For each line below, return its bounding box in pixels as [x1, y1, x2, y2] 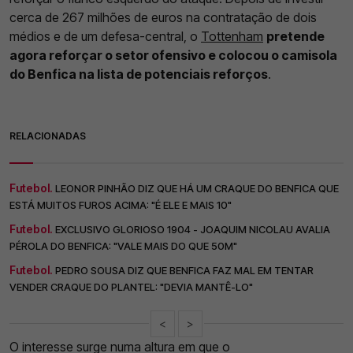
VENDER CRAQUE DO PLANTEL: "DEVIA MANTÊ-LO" [9, 280, 253, 293]
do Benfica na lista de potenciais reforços [9, 65, 268, 82]
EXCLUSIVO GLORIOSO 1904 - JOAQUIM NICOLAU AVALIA [55, 222, 330, 236]
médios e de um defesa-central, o [9, 28, 201, 44]
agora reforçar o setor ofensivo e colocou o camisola [9, 46, 337, 63]
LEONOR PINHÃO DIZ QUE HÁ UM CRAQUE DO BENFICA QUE [55, 181, 339, 195]
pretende [266, 28, 325, 44]
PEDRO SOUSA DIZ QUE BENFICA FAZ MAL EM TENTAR [55, 263, 314, 277]
